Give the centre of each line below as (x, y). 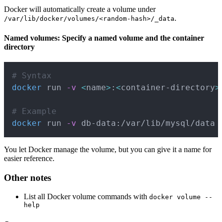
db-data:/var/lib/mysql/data (146, 123)
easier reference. (29, 158)
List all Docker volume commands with (86, 197)
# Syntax (32, 75)
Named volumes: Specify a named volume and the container (104, 38)
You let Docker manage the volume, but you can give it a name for (108, 149)
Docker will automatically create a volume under (80, 9)
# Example (34, 111)
